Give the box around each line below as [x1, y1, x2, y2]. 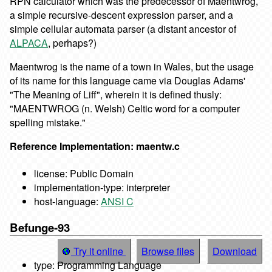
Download [212, 244, 257, 259]
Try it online [71, 244, 126, 259]
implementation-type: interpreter [34, 180, 170, 194]
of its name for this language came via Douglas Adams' [10, 73, 245, 88]
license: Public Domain [34, 166, 134, 180]
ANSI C [101, 194, 134, 208]
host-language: [34, 194, 101, 208]
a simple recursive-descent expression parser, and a [10, 8, 233, 22]
